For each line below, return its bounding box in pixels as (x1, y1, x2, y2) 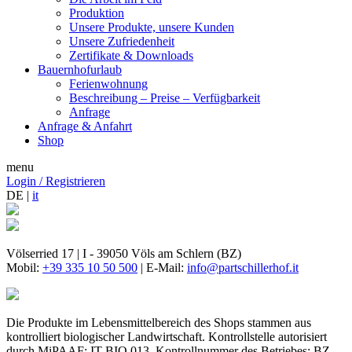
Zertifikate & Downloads (69, 49, 193, 62)
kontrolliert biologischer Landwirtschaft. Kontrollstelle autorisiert (6, 330, 327, 343)
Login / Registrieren (6, 174, 105, 188)
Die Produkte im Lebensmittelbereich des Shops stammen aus (6, 316, 311, 329)
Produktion (69, 6, 124, 20)
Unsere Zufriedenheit (69, 35, 174, 48)
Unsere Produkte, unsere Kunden (69, 20, 234, 34)
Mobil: (6, 261, 42, 274)
